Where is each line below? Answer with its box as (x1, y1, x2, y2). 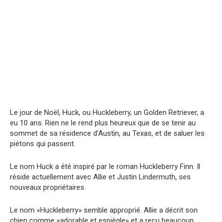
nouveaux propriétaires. (10, 183, 86, 192)
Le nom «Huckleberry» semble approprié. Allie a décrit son (10, 206, 198, 215)
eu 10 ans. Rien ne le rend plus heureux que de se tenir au (10, 118, 196, 128)
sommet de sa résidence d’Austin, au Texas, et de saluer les (10, 129, 205, 138)
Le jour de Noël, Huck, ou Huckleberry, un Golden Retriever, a (10, 108, 204, 117)
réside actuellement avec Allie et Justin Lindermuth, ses (10, 172, 191, 182)
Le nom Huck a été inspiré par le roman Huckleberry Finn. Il (10, 162, 200, 171)
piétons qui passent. (10, 139, 75, 149)
